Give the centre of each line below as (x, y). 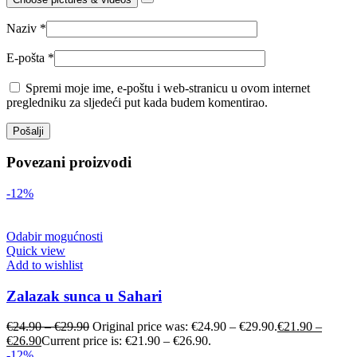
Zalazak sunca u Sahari (84, 296)
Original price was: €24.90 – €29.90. (185, 327)
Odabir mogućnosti (55, 236)
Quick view (36, 250)
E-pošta (27, 57)
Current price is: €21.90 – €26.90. (126, 341)
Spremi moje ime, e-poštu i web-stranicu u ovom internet (168, 88)
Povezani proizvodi (69, 163)
